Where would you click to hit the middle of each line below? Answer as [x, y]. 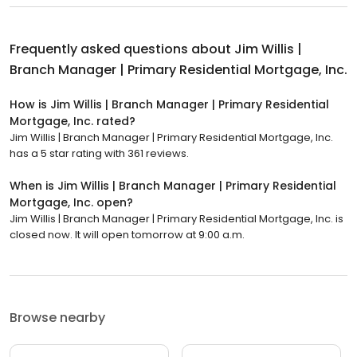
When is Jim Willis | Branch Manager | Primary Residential [173, 186]
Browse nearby [57, 318]
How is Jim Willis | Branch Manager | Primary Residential [169, 105]
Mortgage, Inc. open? [71, 203]
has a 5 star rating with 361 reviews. [99, 154]
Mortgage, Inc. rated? [73, 122]
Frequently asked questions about [122, 49]
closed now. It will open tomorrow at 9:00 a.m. [127, 235]
